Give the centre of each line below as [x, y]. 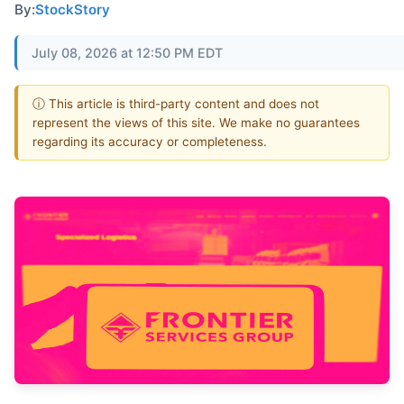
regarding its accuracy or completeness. [150, 141]
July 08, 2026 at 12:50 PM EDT [127, 52]
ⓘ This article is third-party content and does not [176, 103]
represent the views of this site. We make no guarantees [196, 122]
